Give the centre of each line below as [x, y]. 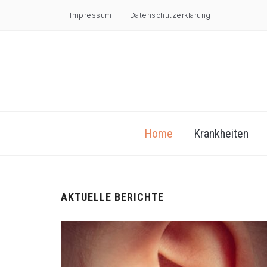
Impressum [91, 15]
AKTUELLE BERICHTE [112, 197]
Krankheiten [221, 134]
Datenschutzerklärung [170, 15]
